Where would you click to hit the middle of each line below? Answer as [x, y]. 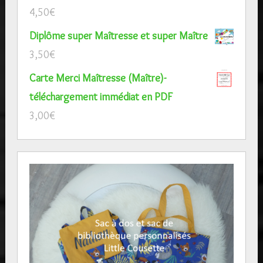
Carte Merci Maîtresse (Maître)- [97, 78]
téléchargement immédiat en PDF [101, 97]
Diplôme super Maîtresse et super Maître [118, 36]
